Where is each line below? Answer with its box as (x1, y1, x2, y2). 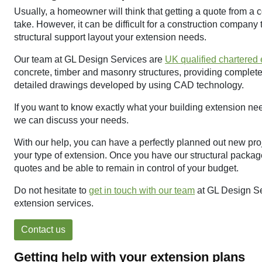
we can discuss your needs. (14, 115, 129, 126)
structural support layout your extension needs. (14, 32, 206, 43)
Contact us (21, 225, 65, 235)
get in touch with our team (89, 185, 195, 196)
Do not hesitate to (14, 185, 89, 196)
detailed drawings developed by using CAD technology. (14, 80, 244, 91)
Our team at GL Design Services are (14, 54, 165, 65)
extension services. (14, 198, 94, 209)
